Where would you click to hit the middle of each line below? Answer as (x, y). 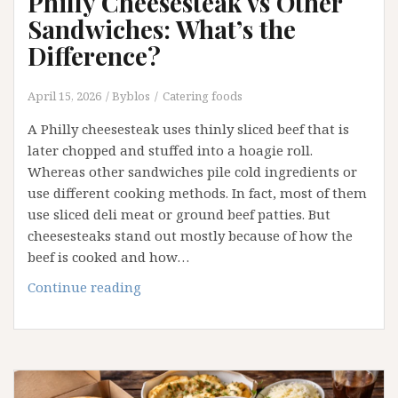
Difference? (94, 56)
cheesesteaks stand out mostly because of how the (190, 236)
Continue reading (84, 287)
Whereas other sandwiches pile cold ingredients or (192, 172)
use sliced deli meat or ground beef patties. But (179, 215)
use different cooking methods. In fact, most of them (197, 193)
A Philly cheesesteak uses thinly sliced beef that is (188, 129)
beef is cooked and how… (108, 257)
